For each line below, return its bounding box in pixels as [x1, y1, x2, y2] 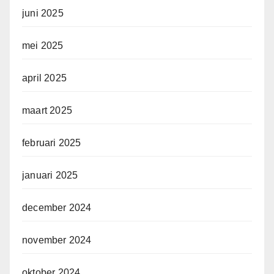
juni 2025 [22, 8, 64, 19]
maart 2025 [22, 105, 72, 116]
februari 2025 [22, 138, 81, 149]
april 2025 [22, 73, 67, 84]
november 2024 [22, 235, 92, 246]
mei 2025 [22, 40, 64, 51]
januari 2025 [22, 170, 78, 181]
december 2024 [22, 202, 92, 213]
